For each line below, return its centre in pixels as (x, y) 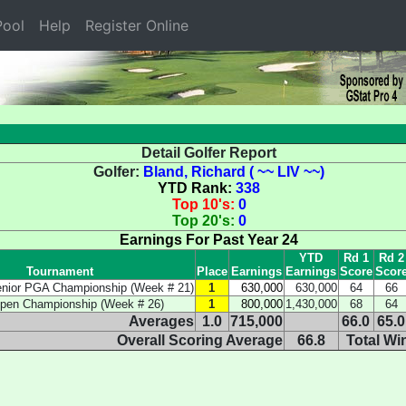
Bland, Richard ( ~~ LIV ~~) (234, 172)
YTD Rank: (197, 188)
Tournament (60, 271)
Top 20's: (205, 221)
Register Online (137, 25)
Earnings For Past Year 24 (209, 240)
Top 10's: (205, 204)
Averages (161, 321)
